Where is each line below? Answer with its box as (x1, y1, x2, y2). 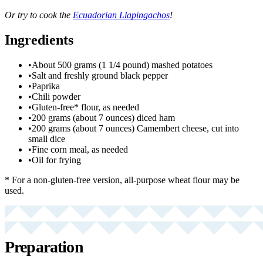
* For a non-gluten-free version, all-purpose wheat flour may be (5, 174, 240, 185)
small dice (28, 133, 65, 144)
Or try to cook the (5, 9, 73, 20)
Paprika (32, 80, 60, 91)
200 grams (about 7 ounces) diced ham (32, 112, 175, 123)
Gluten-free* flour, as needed (32, 102, 139, 112)
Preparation (5, 237, 83, 256)
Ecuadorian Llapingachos (73, 9, 170, 20)
